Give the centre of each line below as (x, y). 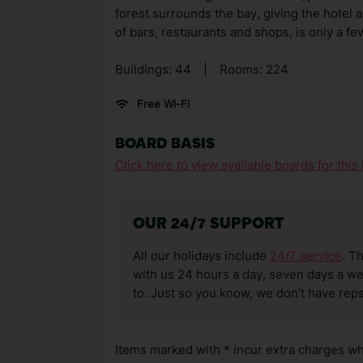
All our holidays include (201, 256)
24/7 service (306, 256)
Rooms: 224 (254, 70)
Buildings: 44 (153, 70)
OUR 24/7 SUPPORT (208, 225)
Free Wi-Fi (163, 104)
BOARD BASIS (165, 144)
